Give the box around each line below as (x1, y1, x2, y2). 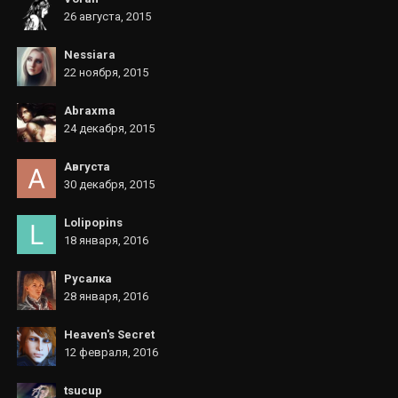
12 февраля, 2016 (64, 346, 158, 359)
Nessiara (64, 48, 115, 61)
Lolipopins (64, 216, 123, 229)
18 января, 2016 (64, 234, 148, 247)
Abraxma (64, 104, 115, 117)
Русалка (64, 272, 112, 285)
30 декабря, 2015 (64, 178, 155, 191)
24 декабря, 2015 (64, 122, 155, 135)
